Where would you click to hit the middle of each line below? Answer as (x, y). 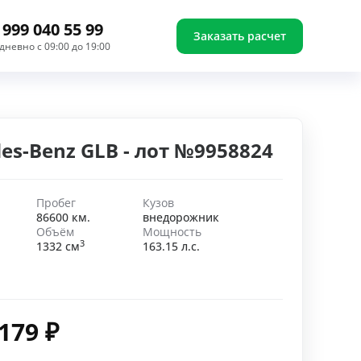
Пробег (56, 203)
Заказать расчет (239, 35)
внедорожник (180, 217)
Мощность (172, 232)
